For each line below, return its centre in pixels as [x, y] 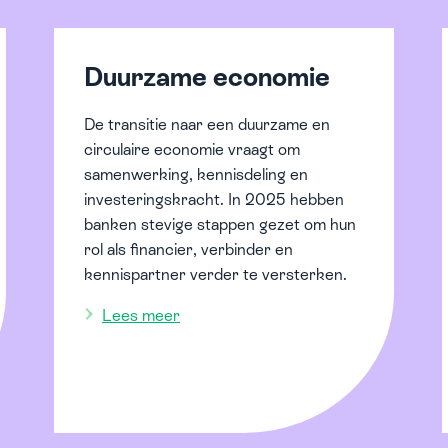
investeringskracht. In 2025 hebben [214, 199]
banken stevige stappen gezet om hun [220, 224]
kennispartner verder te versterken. [215, 274]
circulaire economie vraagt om [192, 149]
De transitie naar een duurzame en [207, 124]
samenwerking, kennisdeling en [196, 174]
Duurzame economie [207, 76]
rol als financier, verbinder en [188, 249]
